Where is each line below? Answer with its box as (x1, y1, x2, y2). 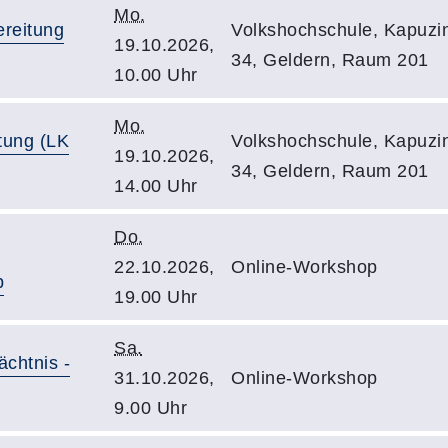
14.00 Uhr (114, 176, 198, 196)
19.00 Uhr (114, 287, 198, 307)
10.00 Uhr (114, 65, 198, 85)
